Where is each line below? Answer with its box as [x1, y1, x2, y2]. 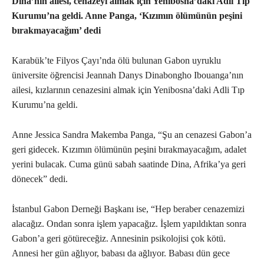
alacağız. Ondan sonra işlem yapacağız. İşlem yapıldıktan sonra [12, 219, 246, 229]
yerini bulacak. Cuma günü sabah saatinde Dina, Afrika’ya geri [12, 159, 246, 170]
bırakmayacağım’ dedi [12, 25, 101, 36]
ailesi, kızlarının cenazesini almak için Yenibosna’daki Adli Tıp [12, 85, 245, 95]
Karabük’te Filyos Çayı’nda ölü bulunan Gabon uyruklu [12, 55, 221, 66]
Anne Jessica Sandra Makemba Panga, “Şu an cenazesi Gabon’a [12, 130, 252, 140]
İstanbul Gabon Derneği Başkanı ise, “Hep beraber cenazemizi [12, 204, 245, 214]
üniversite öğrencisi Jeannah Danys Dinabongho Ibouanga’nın [12, 70, 243, 81]
